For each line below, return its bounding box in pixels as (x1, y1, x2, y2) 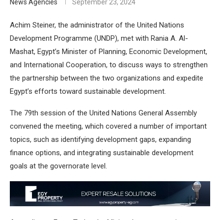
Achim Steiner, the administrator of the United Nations (10, 21, 184, 30)
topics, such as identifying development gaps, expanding (10, 135, 191, 144)
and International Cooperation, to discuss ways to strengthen (10, 60, 208, 70)
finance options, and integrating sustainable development (10, 148, 193, 158)
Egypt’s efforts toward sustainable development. (10, 87, 166, 96)
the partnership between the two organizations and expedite (10, 74, 203, 83)
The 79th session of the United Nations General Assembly (10, 109, 197, 118)
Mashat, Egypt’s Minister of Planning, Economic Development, (10, 47, 207, 56)
